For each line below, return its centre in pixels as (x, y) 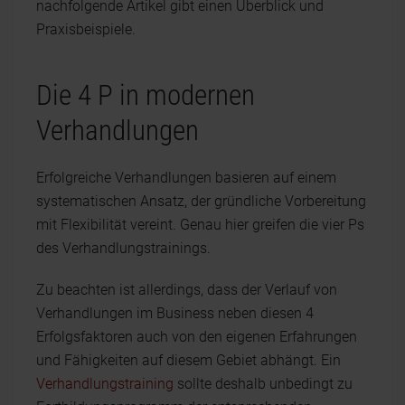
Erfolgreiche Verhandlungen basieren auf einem (186, 178)
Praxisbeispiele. (86, 29)
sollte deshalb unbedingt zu (263, 384)
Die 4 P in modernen (146, 95)
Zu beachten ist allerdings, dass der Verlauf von (187, 290)
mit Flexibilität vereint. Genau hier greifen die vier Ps (200, 225)
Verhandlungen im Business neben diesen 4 (175, 313)
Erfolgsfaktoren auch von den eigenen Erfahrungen (197, 337)
